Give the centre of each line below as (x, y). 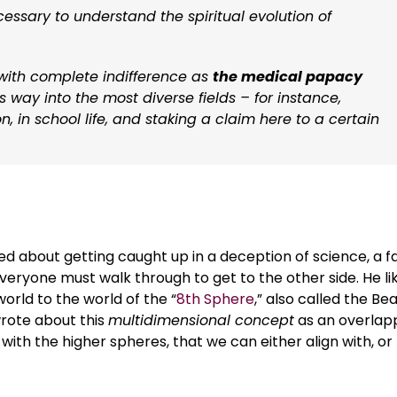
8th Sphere (215, 299)
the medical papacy (288, 76)
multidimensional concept (201, 320)
